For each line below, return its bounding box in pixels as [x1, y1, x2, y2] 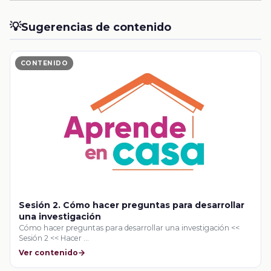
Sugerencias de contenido [21, 21, 171, 34]
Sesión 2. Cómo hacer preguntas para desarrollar [19, 199, 245, 211]
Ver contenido [19, 248, 79, 258]
